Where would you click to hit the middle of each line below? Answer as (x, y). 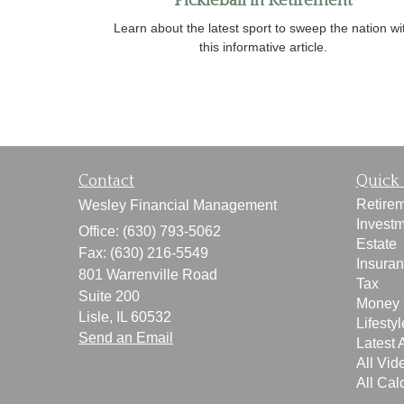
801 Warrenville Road (148, 274)
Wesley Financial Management (178, 205)
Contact (106, 181)
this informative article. (263, 46)
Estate (376, 243)
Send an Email (126, 337)
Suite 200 (109, 296)
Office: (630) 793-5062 (150, 231)
